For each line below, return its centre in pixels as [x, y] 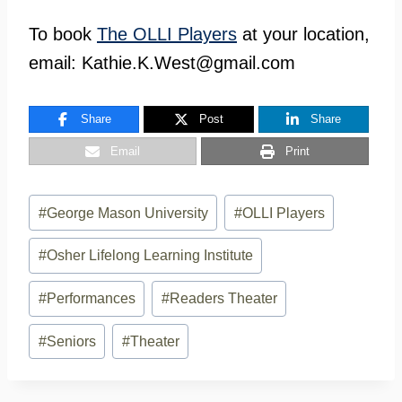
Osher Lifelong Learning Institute [149, 256]
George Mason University [127, 213]
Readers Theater [223, 299]
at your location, [303, 34]
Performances [91, 299]
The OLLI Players [167, 34]
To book [63, 34]
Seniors [71, 341]
